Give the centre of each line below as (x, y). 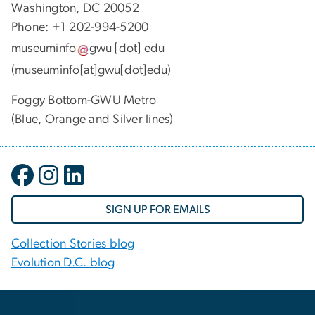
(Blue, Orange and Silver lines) (92, 119)
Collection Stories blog (73, 244)
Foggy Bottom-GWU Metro (84, 100)
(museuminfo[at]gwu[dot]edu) (91, 70)
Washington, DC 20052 (77, 8)
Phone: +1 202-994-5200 (82, 27)
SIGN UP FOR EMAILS (157, 209)
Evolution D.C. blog (63, 263)
